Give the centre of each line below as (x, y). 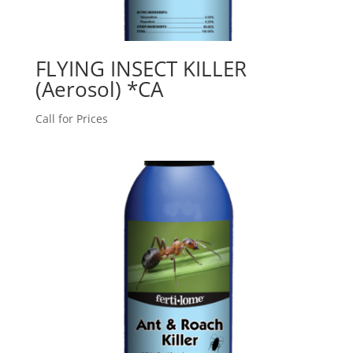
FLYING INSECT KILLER (141, 69)
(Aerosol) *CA (99, 89)
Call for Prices (71, 119)
